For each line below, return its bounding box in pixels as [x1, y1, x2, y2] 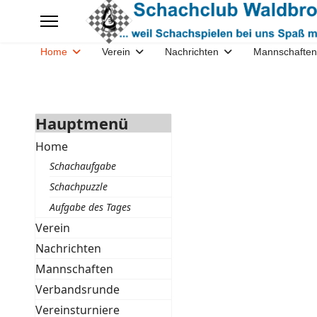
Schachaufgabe [49, 159, 116, 173]
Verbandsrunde [35, 282, 120, 297]
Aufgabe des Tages [49, 200, 131, 214]
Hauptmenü [35, 113, 128, 134]
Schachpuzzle [49, 180, 108, 193]
